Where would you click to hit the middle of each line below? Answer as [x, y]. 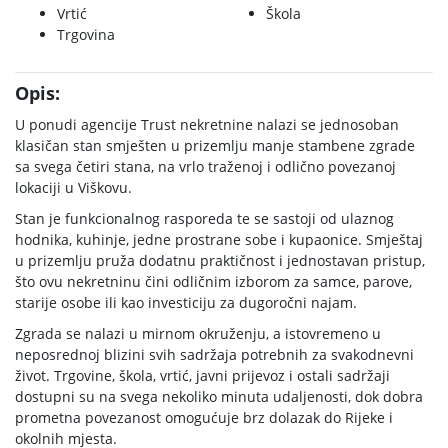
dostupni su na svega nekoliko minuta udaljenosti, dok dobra [219, 396]
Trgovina [85, 34]
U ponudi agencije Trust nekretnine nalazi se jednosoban [207, 124]
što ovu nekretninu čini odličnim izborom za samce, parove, [213, 281]
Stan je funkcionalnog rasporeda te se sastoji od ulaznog [204, 218]
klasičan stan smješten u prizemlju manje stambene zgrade [215, 145]
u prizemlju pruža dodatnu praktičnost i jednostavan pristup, [220, 260]
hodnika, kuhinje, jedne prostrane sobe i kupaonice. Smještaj [219, 239]
